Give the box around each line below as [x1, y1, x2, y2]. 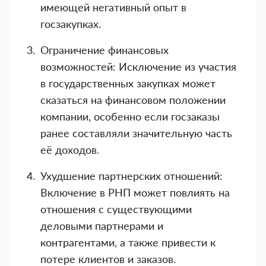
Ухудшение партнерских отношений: [40, 169, 223, 182]
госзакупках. [40, 17, 101, 30]
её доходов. [40, 143, 99, 156]
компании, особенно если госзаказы [40, 110, 220, 123]
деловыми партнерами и [40, 219, 163, 232]
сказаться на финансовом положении [40, 93, 226, 106]
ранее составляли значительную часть [40, 126, 232, 140]
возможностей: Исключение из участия [40, 60, 236, 73]
